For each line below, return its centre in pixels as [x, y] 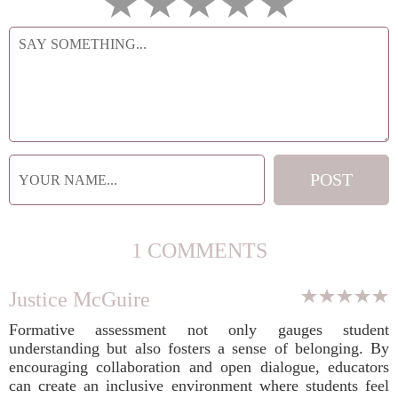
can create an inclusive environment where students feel [199, 386]
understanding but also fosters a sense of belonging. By [199, 348]
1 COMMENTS [199, 251]
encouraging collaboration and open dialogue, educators [199, 367]
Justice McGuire [80, 299]
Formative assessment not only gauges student [199, 330]
